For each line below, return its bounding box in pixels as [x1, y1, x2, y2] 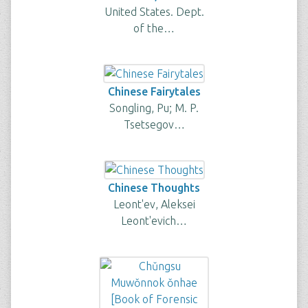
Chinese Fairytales [107, 85, 201, 98]
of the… [133, 22, 175, 34]
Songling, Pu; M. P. [109, 102, 199, 114]
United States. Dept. [104, 5, 204, 18]
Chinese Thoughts [108, 181, 200, 194]
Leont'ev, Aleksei [113, 198, 195, 210]
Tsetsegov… [123, 118, 185, 131]
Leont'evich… [121, 214, 187, 227]
